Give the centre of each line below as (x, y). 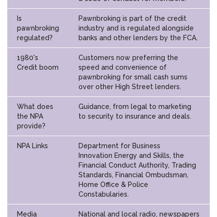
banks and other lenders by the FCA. (138, 38)
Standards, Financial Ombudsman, (133, 175)
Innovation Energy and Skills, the (131, 155)
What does (35, 106)
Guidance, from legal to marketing (135, 106)
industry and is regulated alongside (136, 28)
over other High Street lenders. (130, 86)
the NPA (30, 116)
